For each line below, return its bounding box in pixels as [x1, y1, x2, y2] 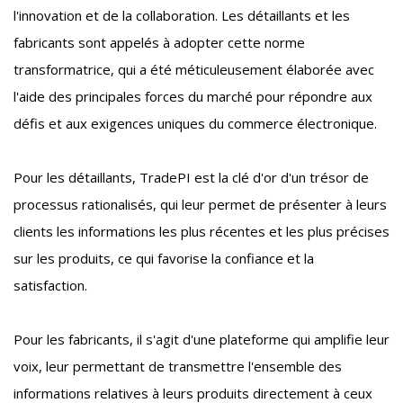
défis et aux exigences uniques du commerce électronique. [13, 114, 377, 133]
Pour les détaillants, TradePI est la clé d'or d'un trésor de [13, 168, 369, 187]
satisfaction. [13, 276, 87, 295]
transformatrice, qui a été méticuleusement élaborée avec [13, 60, 374, 79]
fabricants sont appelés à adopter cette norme [13, 33, 305, 52]
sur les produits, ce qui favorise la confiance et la [13, 249, 314, 268]
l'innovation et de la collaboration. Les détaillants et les [13, 6, 350, 25]
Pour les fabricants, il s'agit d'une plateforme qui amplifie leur [13, 330, 390, 349]
